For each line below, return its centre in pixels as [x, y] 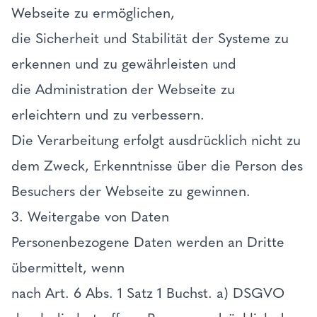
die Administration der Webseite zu [123, 89]
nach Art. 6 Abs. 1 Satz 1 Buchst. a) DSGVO [148, 293]
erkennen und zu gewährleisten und [126, 64]
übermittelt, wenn [70, 267]
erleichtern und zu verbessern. [110, 115]
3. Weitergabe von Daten [90, 217]
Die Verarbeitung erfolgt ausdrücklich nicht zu [156, 140]
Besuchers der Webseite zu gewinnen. [131, 191]
